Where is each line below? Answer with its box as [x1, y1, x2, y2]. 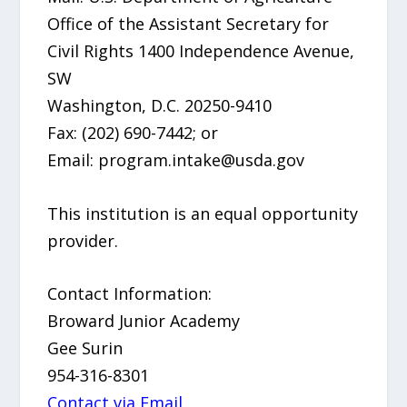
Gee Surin [47, 337, 124, 360]
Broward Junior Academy [47, 310, 241, 333]
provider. [47, 229, 119, 252]
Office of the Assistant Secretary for [47, 12, 330, 35]
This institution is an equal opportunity [47, 202, 359, 224]
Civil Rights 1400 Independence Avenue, [47, 39, 355, 62]
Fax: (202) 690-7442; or [47, 121, 219, 144]
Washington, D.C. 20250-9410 [47, 94, 273, 116]
